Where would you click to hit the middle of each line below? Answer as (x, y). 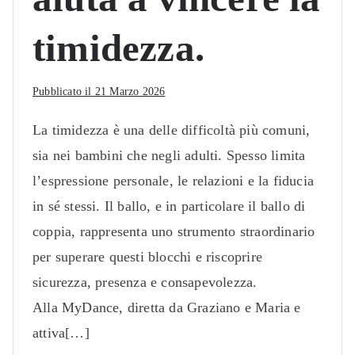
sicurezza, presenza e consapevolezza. (145, 282)
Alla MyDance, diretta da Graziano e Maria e (167, 307)
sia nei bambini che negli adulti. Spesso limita (169, 155)
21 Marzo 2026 (130, 91)
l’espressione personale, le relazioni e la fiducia (174, 180)
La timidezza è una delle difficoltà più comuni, (172, 130)
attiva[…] (61, 332)
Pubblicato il (64, 91)
